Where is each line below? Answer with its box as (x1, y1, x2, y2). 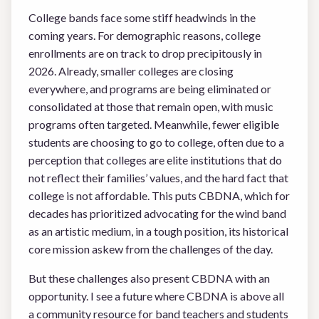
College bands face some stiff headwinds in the (28, 11, 256, 24)
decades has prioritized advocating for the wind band (28, 206, 286, 220)
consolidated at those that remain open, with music (28, 100, 273, 113)
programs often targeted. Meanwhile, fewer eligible (28, 117, 279, 131)
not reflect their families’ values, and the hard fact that (28, 171, 288, 184)
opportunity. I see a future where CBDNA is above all (28, 289, 284, 303)
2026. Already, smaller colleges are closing (28, 64, 234, 78)
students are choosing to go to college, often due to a (28, 135, 284, 149)
